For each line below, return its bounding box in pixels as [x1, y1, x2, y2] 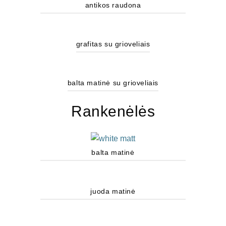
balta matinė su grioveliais [67, 78, 159, 87]
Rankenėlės [71, 102, 155, 120]
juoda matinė [90, 187, 136, 195]
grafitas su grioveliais [76, 39, 150, 48]
